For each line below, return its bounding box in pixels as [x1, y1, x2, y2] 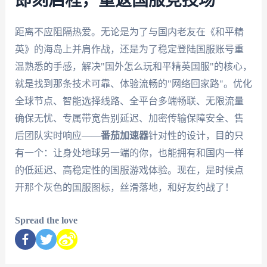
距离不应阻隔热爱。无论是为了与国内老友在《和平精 [14, 26, 244, 37]
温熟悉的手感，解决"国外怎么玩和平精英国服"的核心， [14, 61, 252, 72]
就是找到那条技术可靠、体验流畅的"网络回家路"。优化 [14, 78, 252, 89]
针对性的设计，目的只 [148, 130, 244, 141]
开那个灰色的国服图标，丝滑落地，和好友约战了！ [14, 182, 234, 193]
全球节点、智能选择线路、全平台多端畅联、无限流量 [14, 95, 244, 106]
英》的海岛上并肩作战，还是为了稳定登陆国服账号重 [14, 44, 244, 54]
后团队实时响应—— [14, 130, 101, 141]
